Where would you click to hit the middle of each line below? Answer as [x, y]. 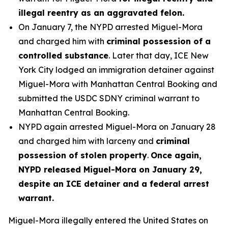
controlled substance [63, 55]
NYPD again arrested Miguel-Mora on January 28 [117, 127]
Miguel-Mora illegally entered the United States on [108, 220]
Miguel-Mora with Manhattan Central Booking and [118, 84]
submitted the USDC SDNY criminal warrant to [109, 98]
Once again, [176, 155]
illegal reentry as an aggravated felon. [101, 13]
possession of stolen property [83, 155]
